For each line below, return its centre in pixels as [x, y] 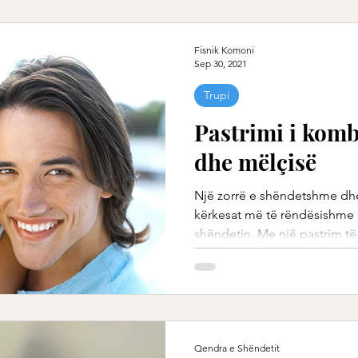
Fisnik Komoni [224, 50]
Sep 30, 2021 [221, 64]
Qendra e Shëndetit [237, 348]
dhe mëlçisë [255, 162]
